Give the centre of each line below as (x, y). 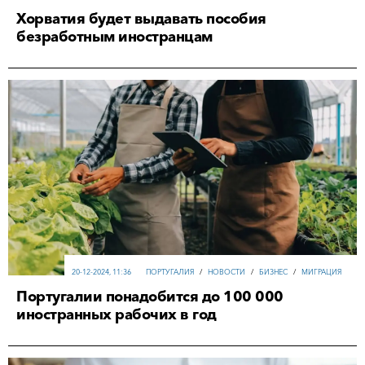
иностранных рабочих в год (117, 315)
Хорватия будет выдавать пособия (141, 18)
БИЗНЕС (273, 272)
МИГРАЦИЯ (321, 272)
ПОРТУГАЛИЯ (170, 272)
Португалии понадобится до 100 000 (150, 297)
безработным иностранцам (114, 36)
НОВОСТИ (226, 272)
